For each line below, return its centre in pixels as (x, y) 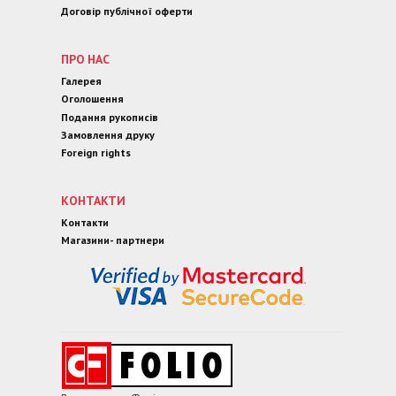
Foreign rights (96, 153)
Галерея (81, 80)
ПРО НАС (85, 60)
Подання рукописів (110, 117)
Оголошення (92, 99)
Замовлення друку (108, 134)
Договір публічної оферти (127, 11)
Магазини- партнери (113, 240)
